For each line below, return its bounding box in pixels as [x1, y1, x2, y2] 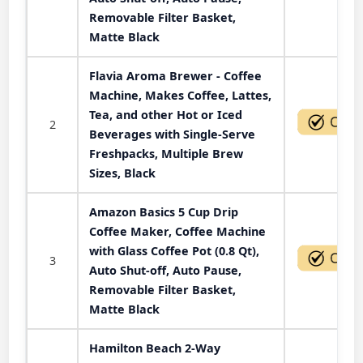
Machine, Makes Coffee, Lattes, [89, 88, 271, 103]
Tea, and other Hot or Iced [89, 107, 242, 122]
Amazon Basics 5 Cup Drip [89, 204, 238, 220]
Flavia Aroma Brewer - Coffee [89, 68, 262, 83]
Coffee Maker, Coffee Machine [89, 224, 266, 239]
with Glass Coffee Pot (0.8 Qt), [89, 243, 259, 258]
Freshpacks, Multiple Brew [89, 146, 243, 161]
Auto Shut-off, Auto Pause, [89, 263, 241, 278]
